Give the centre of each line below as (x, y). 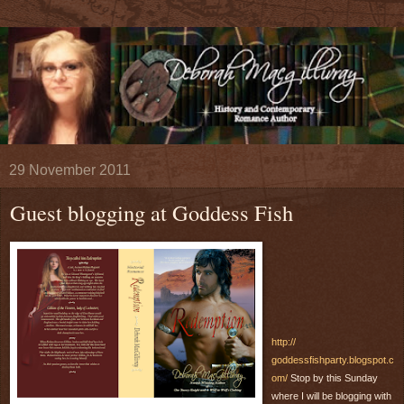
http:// (284, 341)
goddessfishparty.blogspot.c (333, 359)
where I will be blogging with (331, 395)
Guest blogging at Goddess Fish (151, 212)
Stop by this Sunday (333, 377)
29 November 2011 (70, 170)
